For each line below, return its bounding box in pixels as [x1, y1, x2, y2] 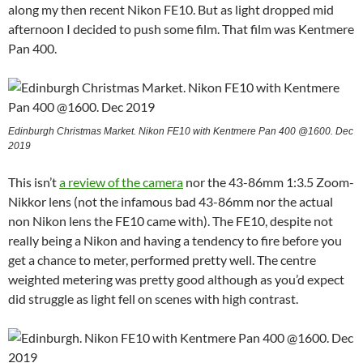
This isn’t [8, 174, 59, 190]
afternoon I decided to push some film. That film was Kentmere [8, 21, 354, 37]
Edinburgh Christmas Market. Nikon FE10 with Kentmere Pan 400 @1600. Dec [8, 126, 353, 138]
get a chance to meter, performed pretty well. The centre [8, 252, 316, 268]
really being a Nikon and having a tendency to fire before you [8, 233, 342, 249]
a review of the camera [59, 174, 183, 190]
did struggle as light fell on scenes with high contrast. [8, 291, 298, 307]
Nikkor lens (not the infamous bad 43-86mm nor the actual [8, 194, 333, 210]
